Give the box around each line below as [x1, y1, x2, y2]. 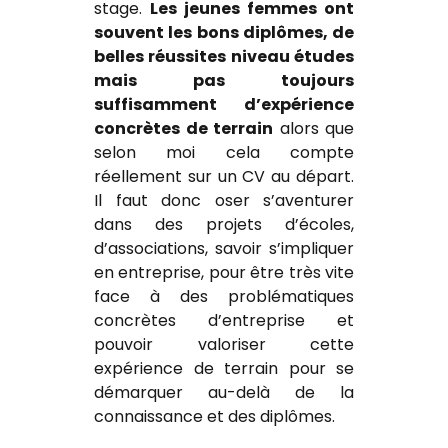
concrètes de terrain [94, 116, 273, 140]
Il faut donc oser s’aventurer [94, 188, 354, 212]
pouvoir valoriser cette [94, 332, 354, 356]
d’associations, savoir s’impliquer [94, 236, 354, 260]
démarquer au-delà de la [94, 380, 354, 404]
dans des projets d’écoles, [94, 212, 354, 236]
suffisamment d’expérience [94, 92, 354, 116]
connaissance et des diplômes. [94, 404, 335, 428]
